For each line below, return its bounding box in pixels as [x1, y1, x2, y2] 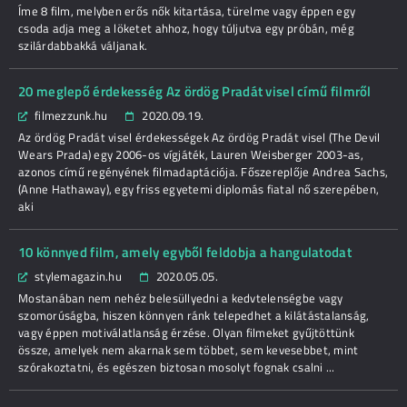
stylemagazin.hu [35, 267, 122, 285]
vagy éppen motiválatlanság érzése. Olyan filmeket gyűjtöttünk [18, 323, 354, 342]
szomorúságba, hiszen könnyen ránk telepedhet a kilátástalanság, [18, 306, 370, 324]
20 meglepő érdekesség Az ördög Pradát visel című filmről [18, 81, 372, 102]
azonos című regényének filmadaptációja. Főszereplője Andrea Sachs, [18, 163, 389, 181]
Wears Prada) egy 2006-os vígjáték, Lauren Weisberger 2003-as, [18, 145, 363, 164]
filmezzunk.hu [35, 106, 108, 124]
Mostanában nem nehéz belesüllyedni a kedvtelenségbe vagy [18, 289, 343, 307]
